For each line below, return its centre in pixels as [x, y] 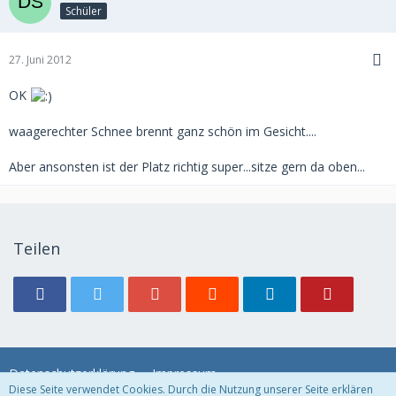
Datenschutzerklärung [72, 373]
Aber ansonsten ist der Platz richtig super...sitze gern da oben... [187, 166]
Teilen [37, 248]
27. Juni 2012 [40, 59]
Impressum [184, 373]
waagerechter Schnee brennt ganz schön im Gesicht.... [163, 131]
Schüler [84, 11]
